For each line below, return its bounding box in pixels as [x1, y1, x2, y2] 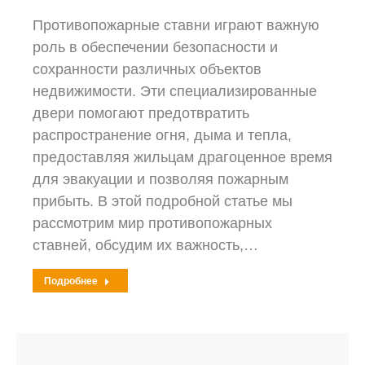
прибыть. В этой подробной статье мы [33, 193, 292, 209]
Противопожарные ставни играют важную [33, 17, 319, 33]
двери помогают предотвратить [33, 105, 249, 121]
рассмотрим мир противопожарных [33, 215, 272, 231]
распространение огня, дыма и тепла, [33, 127, 292, 143]
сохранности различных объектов [33, 61, 262, 77]
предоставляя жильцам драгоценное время [33, 149, 332, 165]
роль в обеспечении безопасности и [33, 39, 278, 55]
